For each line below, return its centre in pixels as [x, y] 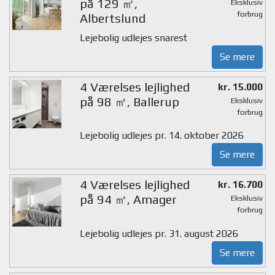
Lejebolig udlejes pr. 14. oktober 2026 [161, 135]
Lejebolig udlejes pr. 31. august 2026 [159, 233]
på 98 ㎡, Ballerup [129, 101]
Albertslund [112, 18]
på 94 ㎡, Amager [128, 199]
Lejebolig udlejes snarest [133, 37]
